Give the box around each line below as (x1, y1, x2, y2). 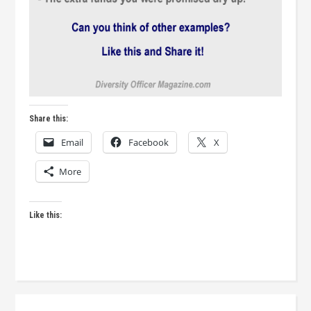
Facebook (128, 135, 169, 149)
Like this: (29, 210, 62, 220)
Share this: (29, 113, 69, 124)
